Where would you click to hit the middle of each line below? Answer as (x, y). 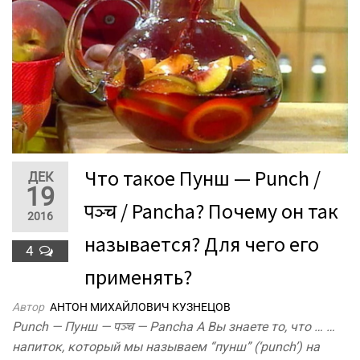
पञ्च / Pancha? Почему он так (211, 211)
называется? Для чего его (202, 244)
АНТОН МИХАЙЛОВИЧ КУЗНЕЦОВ (140, 307)
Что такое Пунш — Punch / (202, 178)
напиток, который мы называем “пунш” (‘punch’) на (166, 347)
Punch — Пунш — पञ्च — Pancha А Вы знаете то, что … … (174, 327)
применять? (138, 277)
